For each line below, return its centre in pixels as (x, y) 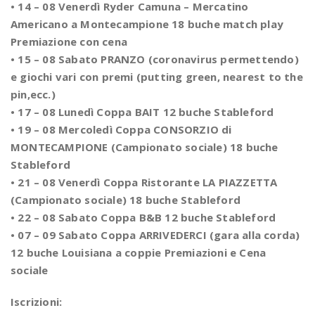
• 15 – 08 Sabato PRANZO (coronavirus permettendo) (155, 59)
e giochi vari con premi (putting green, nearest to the (157, 77)
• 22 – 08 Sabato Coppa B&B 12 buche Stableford (143, 217)
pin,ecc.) (33, 94)
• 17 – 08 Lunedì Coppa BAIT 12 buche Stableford (142, 112)
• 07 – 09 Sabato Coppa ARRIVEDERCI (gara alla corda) (155, 235)
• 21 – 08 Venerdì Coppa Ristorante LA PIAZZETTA (144, 182)
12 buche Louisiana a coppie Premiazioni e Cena (139, 252)
